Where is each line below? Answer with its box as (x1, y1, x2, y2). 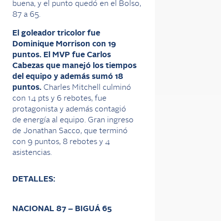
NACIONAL (12, 205, 54, 213)
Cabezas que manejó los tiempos (12, 62, 137, 70)
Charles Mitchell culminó (41, 83, 131, 92)
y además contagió (60, 105, 126, 113)
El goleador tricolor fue (12, 29, 100, 37)
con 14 (12, 94, 36, 103)
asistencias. (12, 148, 52, 157)
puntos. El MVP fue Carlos (12, 51, 111, 59)
